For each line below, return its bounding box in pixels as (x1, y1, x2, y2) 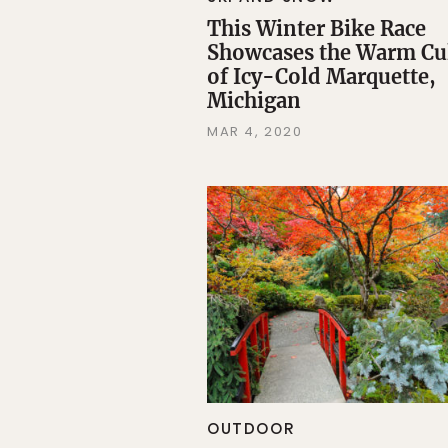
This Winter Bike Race (207, 15, 426, 41)
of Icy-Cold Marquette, (207, 63, 436, 89)
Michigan (207, 87, 301, 113)
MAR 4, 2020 (207, 121, 303, 141)
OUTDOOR (207, 418, 295, 440)
